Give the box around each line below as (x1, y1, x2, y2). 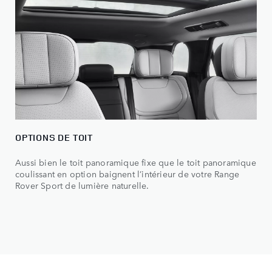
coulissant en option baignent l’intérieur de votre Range (15, 167, 240, 180)
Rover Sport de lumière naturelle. (15, 178, 160, 191)
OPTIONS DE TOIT (15, 131, 93, 144)
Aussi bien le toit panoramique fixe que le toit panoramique (15, 155, 256, 168)
